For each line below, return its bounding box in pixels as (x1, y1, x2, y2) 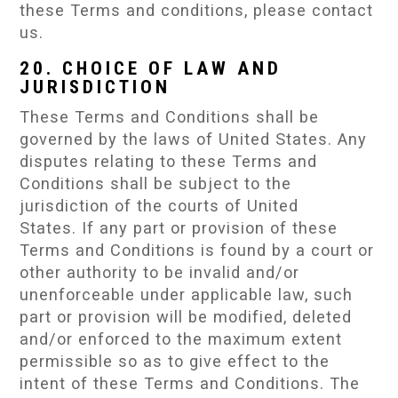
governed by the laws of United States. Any (20, 130, 368, 149)
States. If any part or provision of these (20, 219, 338, 238)
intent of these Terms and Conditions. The (20, 374, 361, 394)
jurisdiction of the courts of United (20, 196, 299, 216)
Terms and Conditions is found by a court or (20, 241, 375, 260)
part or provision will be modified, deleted (20, 307, 353, 327)
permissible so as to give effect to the (20, 352, 330, 371)
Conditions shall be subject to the (20, 174, 292, 194)
